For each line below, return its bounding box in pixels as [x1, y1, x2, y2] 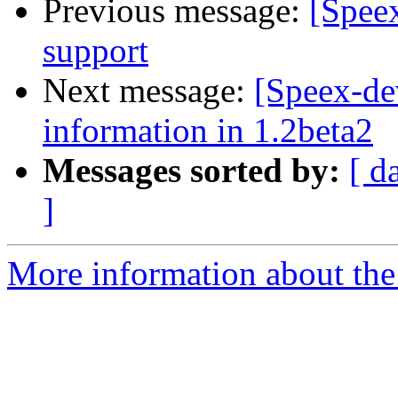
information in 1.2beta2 [43, 111, 373, 150]
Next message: [43, 71, 254, 110]
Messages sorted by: [43, 151, 340, 190]
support [43, 31, 148, 70]
